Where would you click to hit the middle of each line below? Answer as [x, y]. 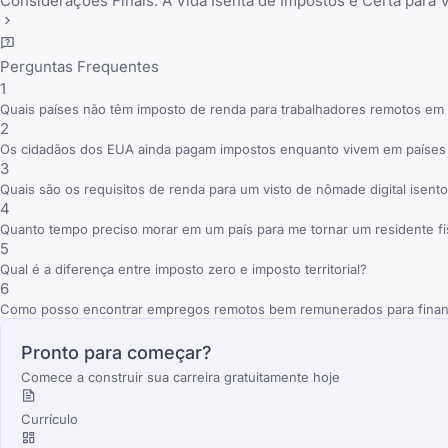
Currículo [49, 418]
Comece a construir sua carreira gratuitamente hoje [180, 376]
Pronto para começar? [116, 352]
